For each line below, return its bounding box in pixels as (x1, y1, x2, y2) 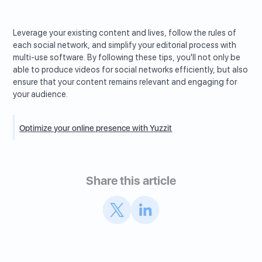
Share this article (86, 173, 176, 188)
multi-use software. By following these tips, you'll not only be (13, 52, 241, 62)
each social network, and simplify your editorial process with (13, 40, 237, 50)
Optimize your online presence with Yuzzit (19, 123, 173, 133)
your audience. (13, 89, 68, 99)
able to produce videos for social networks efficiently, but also (13, 64, 249, 74)
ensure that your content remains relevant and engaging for (13, 77, 237, 87)
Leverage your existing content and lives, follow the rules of (13, 27, 237, 37)
